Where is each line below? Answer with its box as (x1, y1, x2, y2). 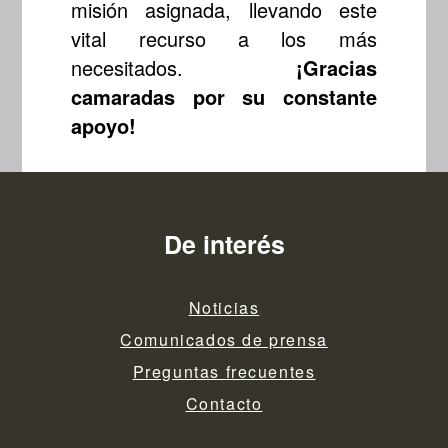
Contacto (185, 391, 263, 415)
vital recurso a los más (71, 24, 377, 54)
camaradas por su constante (71, 82, 377, 112)
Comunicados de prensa (120, 327, 328, 351)
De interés (163, 225, 285, 262)
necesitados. (71, 53, 296, 83)
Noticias (188, 295, 260, 319)
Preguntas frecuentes (132, 359, 316, 383)
